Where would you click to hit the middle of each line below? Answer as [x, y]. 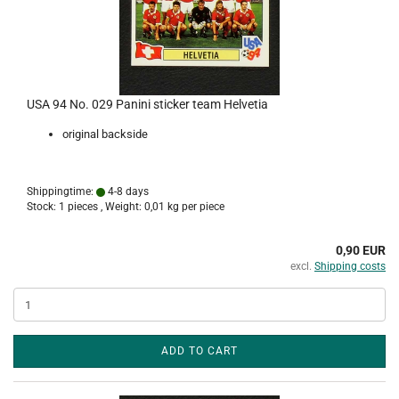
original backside [105, 134]
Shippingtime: [61, 191]
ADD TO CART [199, 351]
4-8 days [127, 191]
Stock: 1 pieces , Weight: [85, 207]
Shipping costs [350, 266]
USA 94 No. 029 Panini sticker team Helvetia [147, 104]
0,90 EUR [361, 250]
